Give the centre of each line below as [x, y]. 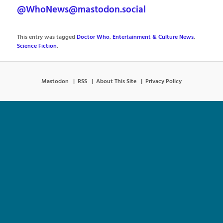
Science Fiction [37, 47]
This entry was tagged [47, 38]
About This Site [116, 81]
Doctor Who [93, 38]
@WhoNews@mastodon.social [82, 10]
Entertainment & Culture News [153, 38]
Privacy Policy [164, 81]
